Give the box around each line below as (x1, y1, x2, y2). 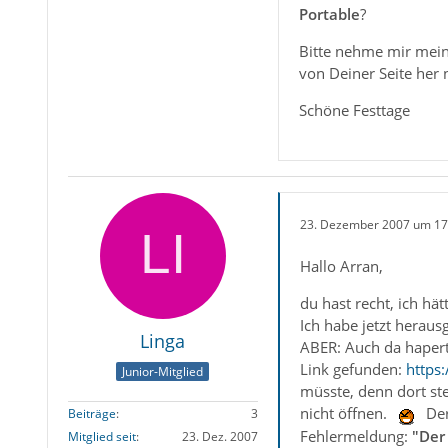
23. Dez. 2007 (181, 427, 258, 445)
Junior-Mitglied (122, 362, 204, 380)
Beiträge (67, 404, 116, 422)
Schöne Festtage (298, 100, 410, 121)
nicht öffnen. (299, 403, 391, 424)
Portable (298, 4, 360, 25)
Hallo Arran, (299, 256, 383, 277)
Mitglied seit (67, 427, 136, 445)
